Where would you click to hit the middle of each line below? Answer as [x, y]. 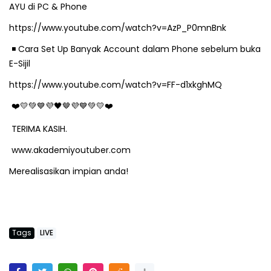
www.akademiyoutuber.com [71, 150]
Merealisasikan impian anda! [69, 171]
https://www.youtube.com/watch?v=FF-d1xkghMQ [116, 85]
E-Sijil [20, 64]
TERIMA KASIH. [38, 129]
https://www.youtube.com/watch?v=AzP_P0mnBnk [118, 28]
